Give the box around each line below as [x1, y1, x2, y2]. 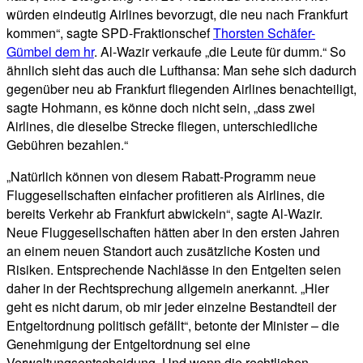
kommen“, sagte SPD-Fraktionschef [6, 23, 213, 43]
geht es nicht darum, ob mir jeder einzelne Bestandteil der [6, 297, 336, 317]
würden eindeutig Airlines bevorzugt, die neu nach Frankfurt [6, 5, 348, 24]
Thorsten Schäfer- [213, 23, 315, 43]
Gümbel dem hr [6, 42, 94, 62]
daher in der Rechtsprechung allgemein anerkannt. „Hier [6, 279, 329, 298]
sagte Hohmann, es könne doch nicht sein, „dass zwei [6, 98, 315, 117]
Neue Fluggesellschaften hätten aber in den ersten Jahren [6, 223, 340, 242]
